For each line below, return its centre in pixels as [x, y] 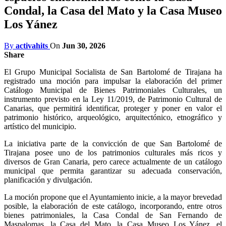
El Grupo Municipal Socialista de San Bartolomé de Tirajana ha [113, 72]
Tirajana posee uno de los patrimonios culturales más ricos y [113, 152]
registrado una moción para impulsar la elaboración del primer [113, 81]
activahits [32, 45]
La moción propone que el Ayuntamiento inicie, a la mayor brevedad [113, 197]
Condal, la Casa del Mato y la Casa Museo [113, 10]
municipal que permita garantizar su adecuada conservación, [113, 171]
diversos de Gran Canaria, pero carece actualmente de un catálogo [113, 161]
